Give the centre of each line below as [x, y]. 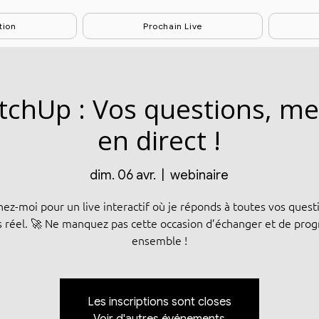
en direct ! [159, 140]
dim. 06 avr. [123, 175]
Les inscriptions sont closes [159, 302]
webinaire [200, 175]
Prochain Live [173, 26]
